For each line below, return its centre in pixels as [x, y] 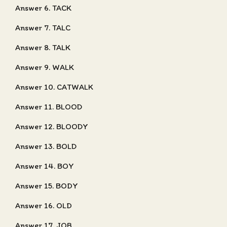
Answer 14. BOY [45, 166]
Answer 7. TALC [43, 28]
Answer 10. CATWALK [54, 87]
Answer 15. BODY [47, 186]
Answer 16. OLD [44, 205]
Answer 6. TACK [43, 8]
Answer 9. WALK [45, 67]
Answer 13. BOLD [46, 146]
